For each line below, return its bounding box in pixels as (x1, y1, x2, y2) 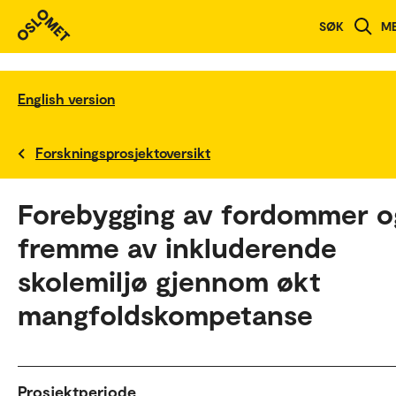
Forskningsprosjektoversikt (35, 143, 210, 160)
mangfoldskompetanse (18, 296, 313, 331)
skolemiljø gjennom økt (18, 263, 321, 297)
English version (18, 89, 115, 107)
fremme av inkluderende (18, 229, 337, 263)
